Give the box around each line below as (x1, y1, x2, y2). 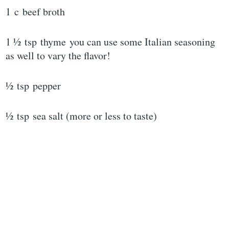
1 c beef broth (6, 5, 65, 19)
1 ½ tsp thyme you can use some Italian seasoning (6, 35, 216, 49)
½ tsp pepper (6, 79, 61, 93)
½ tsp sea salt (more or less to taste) (6, 109, 157, 123)
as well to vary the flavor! (6, 49, 111, 63)
